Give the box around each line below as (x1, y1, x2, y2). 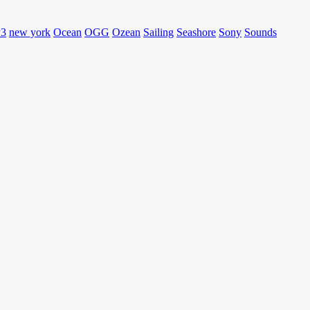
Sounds (244, 26, 277, 39)
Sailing (143, 26, 174, 39)
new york (9, 26, 51, 39)
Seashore (176, 26, 216, 39)
